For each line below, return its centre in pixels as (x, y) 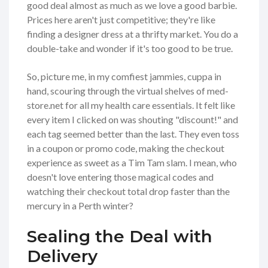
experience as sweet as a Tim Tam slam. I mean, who (132, 163)
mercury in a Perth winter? (80, 206)
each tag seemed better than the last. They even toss (133, 134)
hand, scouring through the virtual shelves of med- (128, 91)
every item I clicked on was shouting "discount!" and (133, 120)
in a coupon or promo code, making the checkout (126, 148)
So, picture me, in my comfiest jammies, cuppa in (124, 77)
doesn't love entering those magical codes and (120, 177)
